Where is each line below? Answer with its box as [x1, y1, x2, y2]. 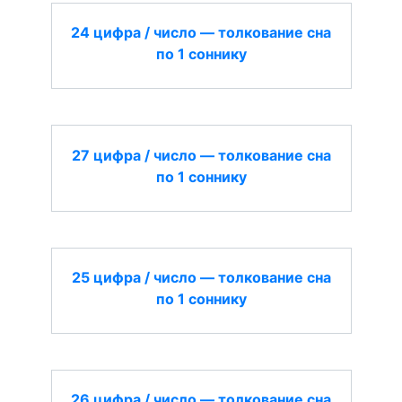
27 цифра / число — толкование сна [71, 145, 331, 164]
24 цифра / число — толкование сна [71, 22, 331, 41]
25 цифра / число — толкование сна [71, 267, 331, 286]
